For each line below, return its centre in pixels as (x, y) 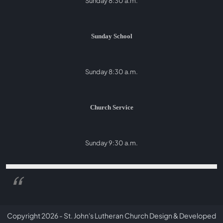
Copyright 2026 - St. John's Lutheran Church (78, 215)
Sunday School (111, 36)
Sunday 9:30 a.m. (111, 143)
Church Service (111, 107)
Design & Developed (182, 215)
